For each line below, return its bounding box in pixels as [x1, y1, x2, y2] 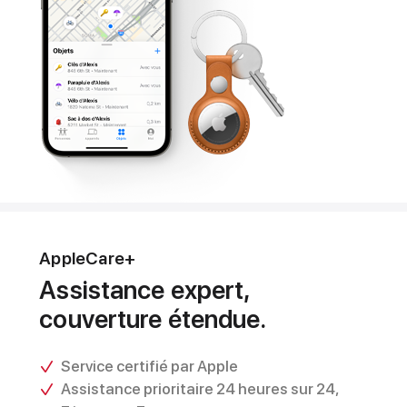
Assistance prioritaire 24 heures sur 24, [60, 379, 338, 398]
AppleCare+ [39, 247, 136, 269]
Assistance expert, [39, 273, 250, 305]
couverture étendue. [39, 303, 267, 334]
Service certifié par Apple [60, 356, 238, 375]
